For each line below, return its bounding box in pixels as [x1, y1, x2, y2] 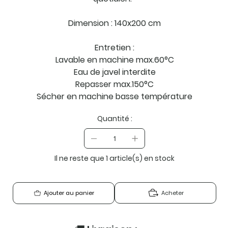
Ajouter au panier [44, 189, 95, 197]
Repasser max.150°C [75, 78, 154, 90]
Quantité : [97, 113, 132, 124]
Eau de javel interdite [73, 66, 156, 78]
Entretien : [95, 41, 135, 53]
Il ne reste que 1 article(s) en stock [54, 153, 175, 163]
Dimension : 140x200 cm [68, 17, 161, 29]
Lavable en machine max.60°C [55, 53, 174, 66]
